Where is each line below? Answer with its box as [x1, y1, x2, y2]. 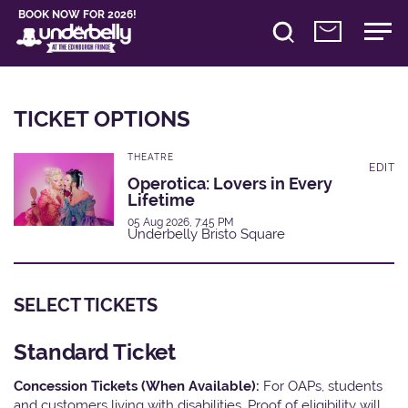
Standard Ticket [14, 339, 177, 366]
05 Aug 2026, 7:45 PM [127, 216, 234, 229]
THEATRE [127, 152, 174, 163]
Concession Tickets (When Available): [14, 378, 263, 394]
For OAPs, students [263, 378, 382, 394]
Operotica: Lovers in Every [127, 174, 332, 194]
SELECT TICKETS [14, 294, 158, 317]
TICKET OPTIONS [14, 106, 190, 133]
